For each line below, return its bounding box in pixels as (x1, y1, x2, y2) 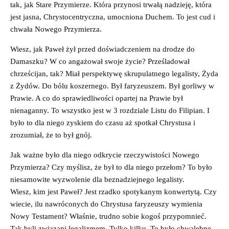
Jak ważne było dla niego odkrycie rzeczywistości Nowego (10, 150, 199, 159)
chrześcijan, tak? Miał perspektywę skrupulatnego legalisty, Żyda (10, 69, 218, 78)
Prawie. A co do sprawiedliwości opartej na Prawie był (10, 94, 183, 102)
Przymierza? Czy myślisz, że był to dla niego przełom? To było (10, 163, 212, 171)
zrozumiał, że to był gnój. (10, 130, 92, 139)
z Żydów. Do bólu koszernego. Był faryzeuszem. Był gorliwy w (10, 81, 214, 90)
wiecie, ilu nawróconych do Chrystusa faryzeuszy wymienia (10, 199, 202, 208)
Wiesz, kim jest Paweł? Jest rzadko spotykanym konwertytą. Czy (10, 187, 217, 196)
